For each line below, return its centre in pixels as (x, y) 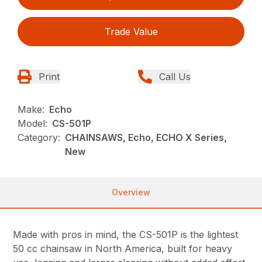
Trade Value (131, 32)
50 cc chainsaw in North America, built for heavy (123, 249)
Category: (39, 138)
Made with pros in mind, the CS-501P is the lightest (126, 235)
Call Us (175, 77)
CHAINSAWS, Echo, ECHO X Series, (146, 138)
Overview (131, 192)
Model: (33, 124)
